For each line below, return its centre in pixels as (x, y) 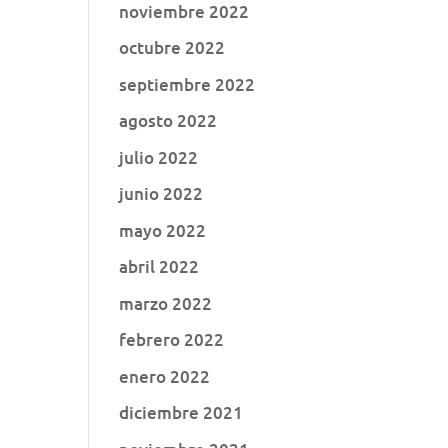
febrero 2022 (172, 339)
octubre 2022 (172, 47)
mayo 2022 (163, 230)
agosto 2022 (168, 120)
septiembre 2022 (187, 84)
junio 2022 (161, 193)
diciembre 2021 (181, 412)
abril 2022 (159, 266)
